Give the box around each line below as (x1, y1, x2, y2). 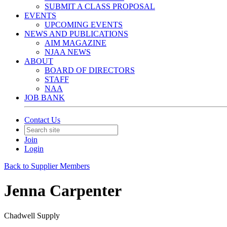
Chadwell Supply (4, 211, 60, 220)
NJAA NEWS (45, 48, 91, 56)
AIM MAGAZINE (45, 39, 106, 47)
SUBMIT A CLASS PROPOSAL (45, 2, 155, 11)
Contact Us (24, 116, 60, 124)
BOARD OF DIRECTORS (45, 66, 135, 74)
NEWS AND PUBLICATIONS (24, 29, 128, 38)
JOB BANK (24, 93, 65, 102)
